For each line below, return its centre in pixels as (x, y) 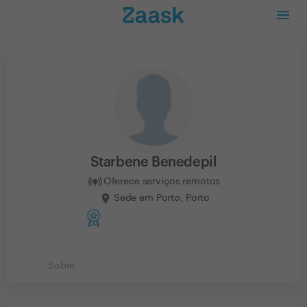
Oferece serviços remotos (162, 181)
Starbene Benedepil (153, 162)
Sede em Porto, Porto (162, 198)
